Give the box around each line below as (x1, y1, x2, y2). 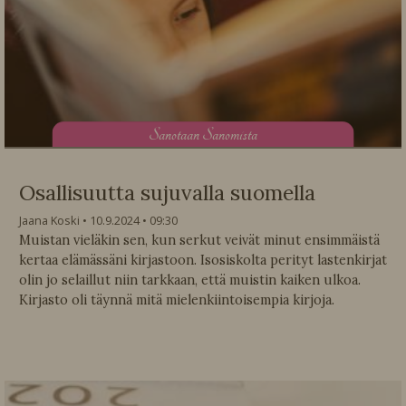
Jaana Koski (19, 211, 80, 228)
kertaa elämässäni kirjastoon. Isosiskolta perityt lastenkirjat (19, 251, 387, 268)
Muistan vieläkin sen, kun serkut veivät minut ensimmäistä (19, 231, 380, 248)
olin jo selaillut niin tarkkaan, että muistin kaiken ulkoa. (19, 271, 361, 288)
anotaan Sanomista (159, 122, 257, 146)
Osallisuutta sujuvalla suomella (19, 179, 315, 206)
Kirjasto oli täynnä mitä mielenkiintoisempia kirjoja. (19, 291, 334, 308)
